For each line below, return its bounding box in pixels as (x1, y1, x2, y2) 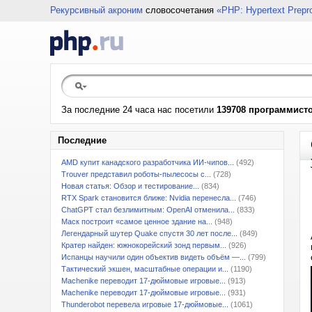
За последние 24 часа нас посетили (61, 104, 217, 115)
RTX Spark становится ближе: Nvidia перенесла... (61, 194, 236, 202)
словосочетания (143, 5, 217, 15)
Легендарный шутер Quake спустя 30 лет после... (61, 229, 237, 237)
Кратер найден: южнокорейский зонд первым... (61, 241, 226, 249)
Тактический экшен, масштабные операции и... (61, 265, 228, 273)
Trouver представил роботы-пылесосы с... (61, 170, 211, 178)
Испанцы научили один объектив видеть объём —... (61, 253, 246, 261)
